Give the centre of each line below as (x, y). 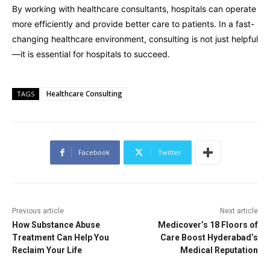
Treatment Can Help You (61, 238)
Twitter (169, 152)
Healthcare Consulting (84, 94)
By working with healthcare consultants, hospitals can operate (134, 9)
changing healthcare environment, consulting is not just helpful (135, 39)
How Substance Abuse (56, 225)
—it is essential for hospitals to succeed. (91, 54)
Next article (239, 211)
